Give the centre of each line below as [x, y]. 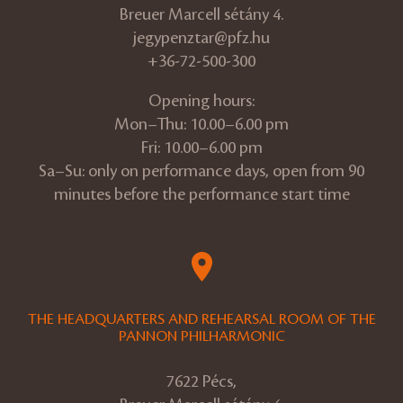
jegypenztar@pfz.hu [201, 38]
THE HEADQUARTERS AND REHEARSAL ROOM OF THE [201, 319]
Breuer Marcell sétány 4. [201, 15]
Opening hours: [201, 101]
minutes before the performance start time [201, 195]
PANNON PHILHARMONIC [201, 336]
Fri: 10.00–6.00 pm [201, 148]
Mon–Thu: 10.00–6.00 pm [201, 125]
